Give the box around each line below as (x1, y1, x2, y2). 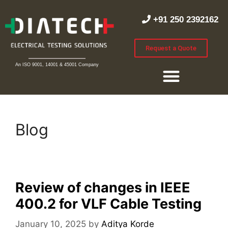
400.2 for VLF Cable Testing (15, 195, 202, 212)
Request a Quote (146, 44, 196, 52)
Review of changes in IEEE (15, 179, 190, 196)
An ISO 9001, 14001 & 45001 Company (15, 62, 99, 67)
